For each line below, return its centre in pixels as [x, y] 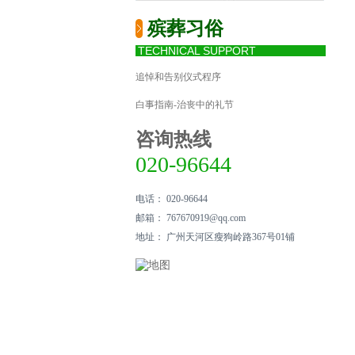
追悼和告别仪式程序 [178, 77]
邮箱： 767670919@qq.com [191, 218]
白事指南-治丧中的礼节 [185, 105]
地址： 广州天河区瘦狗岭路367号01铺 [215, 237]
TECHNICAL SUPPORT [197, 51]
